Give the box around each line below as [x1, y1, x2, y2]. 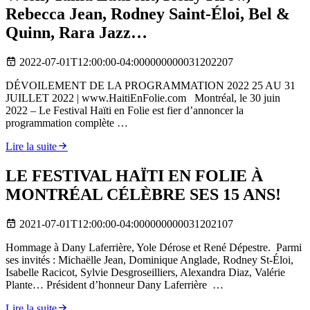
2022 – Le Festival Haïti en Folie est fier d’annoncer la [6, 104, 244, 116]
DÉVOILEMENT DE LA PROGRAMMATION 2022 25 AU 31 [6, 79, 295, 91]
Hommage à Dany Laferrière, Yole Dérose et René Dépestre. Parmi [6, 241, 302, 253]
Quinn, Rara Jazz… [6, 23, 147, 42]
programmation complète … [6, 116, 128, 129]
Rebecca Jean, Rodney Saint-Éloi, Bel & [6, 4, 290, 23]
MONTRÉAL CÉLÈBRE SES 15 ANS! [6, 185, 281, 203]
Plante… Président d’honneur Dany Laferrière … [6, 278, 224, 291]
